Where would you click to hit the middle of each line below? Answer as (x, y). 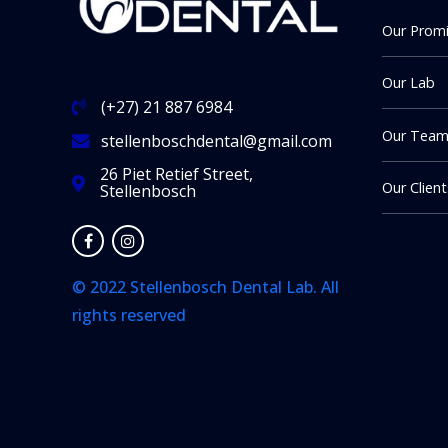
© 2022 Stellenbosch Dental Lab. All (205, 287)
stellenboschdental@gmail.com (217, 140)
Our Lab (408, 83)
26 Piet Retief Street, (176, 174)
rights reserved (129, 315)
